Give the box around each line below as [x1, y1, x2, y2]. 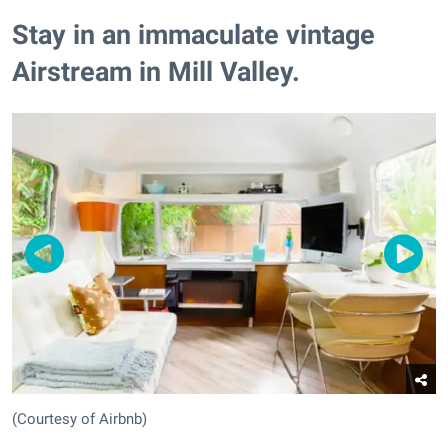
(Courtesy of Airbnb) [12, 410, 147, 429]
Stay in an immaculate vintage [12, 18, 375, 51]
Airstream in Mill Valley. [12, 55, 300, 88]
